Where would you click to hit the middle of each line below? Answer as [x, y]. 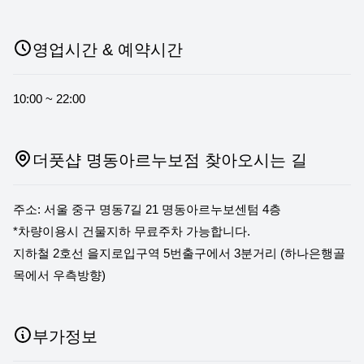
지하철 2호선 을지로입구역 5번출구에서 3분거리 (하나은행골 [179, 253]
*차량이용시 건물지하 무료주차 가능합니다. [132, 231]
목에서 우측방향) [59, 275]
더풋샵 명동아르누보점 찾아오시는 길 [170, 160]
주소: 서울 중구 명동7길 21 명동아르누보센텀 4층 [147, 209]
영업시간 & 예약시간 [108, 50]
